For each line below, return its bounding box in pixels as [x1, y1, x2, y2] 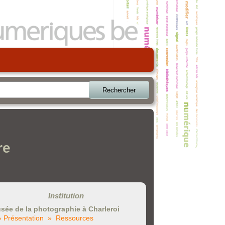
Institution [48, 191, 84, 200]
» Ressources [48, 213, 93, 222]
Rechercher [102, 86, 136, 94]
